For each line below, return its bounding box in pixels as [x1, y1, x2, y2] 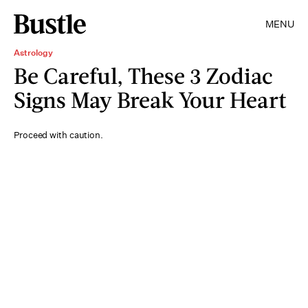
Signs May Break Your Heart [14, 86, 287, 113]
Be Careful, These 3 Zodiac [14, 62, 273, 89]
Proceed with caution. [14, 129, 103, 141]
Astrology [14, 47, 53, 58]
